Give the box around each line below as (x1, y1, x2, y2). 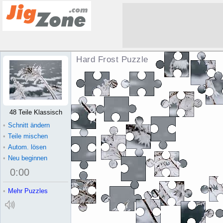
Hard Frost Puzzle (76, 55, 148, 64)
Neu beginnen (8, 154, 47, 162)
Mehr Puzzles (8, 187, 48, 195)
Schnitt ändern (8, 121, 50, 129)
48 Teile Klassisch (9, 109, 62, 116)
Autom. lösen (8, 143, 46, 151)
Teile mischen (8, 132, 48, 140)
